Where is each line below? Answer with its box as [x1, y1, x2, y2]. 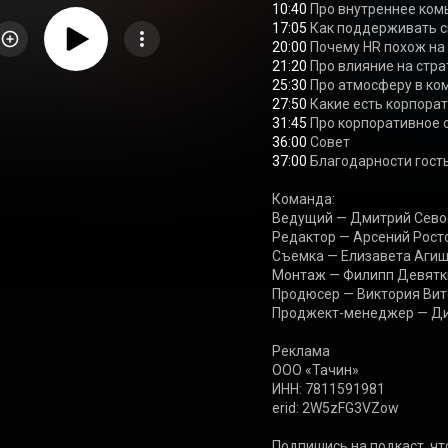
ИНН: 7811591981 [272, 381, 386, 397]
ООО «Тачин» [272, 362, 360, 378]
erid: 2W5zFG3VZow [272, 400, 400, 416]
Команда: [272, 191, 336, 207]
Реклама [272, 343, 331, 359]
